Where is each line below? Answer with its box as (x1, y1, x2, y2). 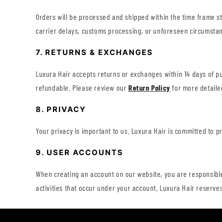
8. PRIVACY (36, 105, 86, 114)
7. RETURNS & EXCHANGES (36, 48, 153, 57)
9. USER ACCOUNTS (36, 148, 123, 158)
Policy (149, 83, 170, 93)
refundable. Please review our (36, 83, 127, 93)
